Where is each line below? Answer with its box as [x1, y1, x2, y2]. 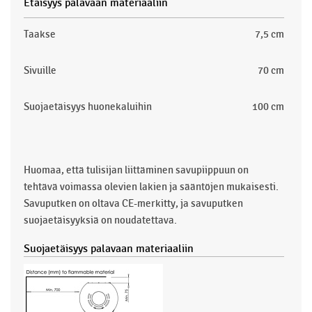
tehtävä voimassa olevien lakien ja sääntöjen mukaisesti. [24, 180, 279, 193]
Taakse [24, 27, 56, 40]
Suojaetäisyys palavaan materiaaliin [24, 242, 194, 256]
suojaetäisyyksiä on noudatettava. [24, 213, 177, 226]
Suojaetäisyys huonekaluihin [24, 100, 152, 113]
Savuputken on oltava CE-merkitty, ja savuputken [24, 196, 243, 210]
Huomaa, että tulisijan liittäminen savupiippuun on [24, 163, 249, 176]
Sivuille [24, 63, 56, 77]
